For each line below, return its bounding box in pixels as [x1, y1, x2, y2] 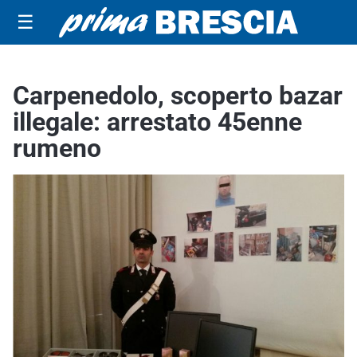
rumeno [13, 133, 101, 163]
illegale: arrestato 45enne [13, 107, 302, 137]
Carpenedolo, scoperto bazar [13, 80, 343, 111]
